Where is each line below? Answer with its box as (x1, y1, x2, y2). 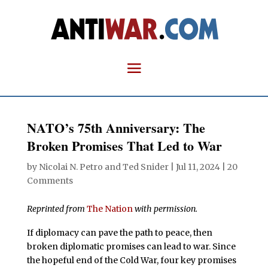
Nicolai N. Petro (38, 162, 103, 172)
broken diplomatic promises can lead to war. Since (26, 240, 236, 252)
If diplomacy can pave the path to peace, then (26, 227, 212, 238)
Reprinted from (26, 203, 85, 214)
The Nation (86, 203, 133, 214)
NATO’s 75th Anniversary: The (26, 118, 205, 138)
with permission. (134, 203, 197, 214)
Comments (26, 175, 73, 186)
